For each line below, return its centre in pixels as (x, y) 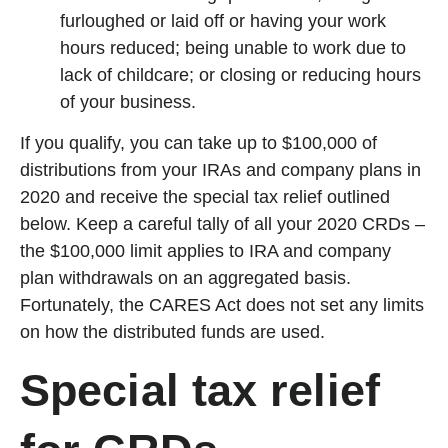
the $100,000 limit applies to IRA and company (205, 250)
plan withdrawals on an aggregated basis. (185, 277)
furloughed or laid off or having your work (223, 20)
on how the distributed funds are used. (172, 331)
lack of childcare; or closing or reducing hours (240, 74)
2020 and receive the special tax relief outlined (205, 196)
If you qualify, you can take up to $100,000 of (198, 142)
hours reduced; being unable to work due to (233, 47)
